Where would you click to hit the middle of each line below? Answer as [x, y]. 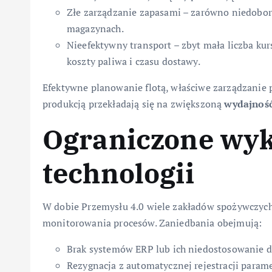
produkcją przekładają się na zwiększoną [134, 104]
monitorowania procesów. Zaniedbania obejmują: [152, 223]
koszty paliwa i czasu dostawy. [134, 62]
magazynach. [95, 29]
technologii [118, 173]
